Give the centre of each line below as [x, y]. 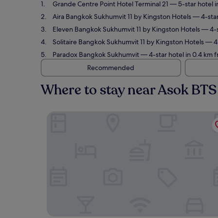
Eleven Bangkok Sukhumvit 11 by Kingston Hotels [126, 29]
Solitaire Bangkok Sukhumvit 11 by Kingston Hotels [128, 42]
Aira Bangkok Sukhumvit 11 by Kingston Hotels [122, 17]
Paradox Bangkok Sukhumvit [96, 54]
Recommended [110, 68]
